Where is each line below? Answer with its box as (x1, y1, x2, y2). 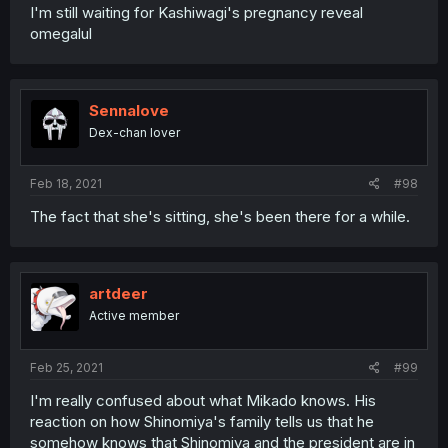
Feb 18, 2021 (30, 176, 102, 191)
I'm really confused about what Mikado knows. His (30, 390, 376, 410)
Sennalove (89, 100, 169, 120)
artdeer (89, 284, 148, 303)
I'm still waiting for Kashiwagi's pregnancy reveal (30, 2, 363, 22)
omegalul (30, 23, 92, 43)
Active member (89, 308, 179, 323)
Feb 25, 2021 (30, 359, 103, 375)
